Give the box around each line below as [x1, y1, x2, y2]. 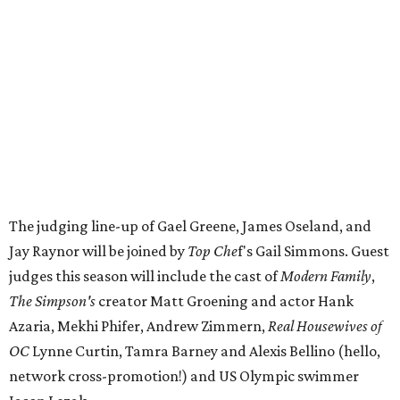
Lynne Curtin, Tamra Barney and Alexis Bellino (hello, [32, 342, 380, 360]
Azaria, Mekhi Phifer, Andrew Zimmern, [9, 317, 268, 335]
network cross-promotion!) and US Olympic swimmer [9, 367, 359, 385]
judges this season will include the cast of [9, 267, 280, 285]
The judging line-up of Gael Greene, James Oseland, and [9, 217, 371, 235]
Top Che [187, 242, 237, 260]
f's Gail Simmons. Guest [237, 242, 389, 260]
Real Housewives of [268, 317, 382, 335]
